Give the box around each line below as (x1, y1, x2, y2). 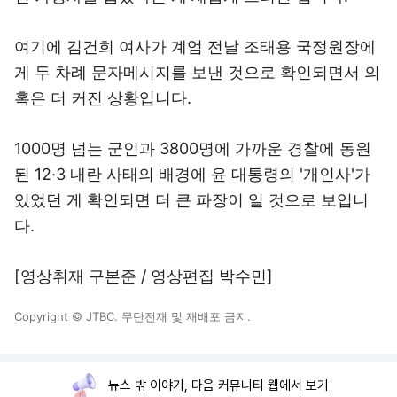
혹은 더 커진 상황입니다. (14, 89, 191, 107)
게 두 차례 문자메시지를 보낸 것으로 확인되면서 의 (14, 63, 380, 82)
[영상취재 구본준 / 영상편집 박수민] (14, 267, 273, 285)
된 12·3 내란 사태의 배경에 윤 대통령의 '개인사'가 (14, 165, 370, 183)
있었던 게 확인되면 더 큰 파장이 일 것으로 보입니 (14, 191, 369, 209)
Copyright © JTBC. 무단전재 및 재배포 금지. (14, 309, 251, 323)
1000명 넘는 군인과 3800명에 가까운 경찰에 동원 (14, 139, 371, 158)
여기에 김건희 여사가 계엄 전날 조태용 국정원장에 (14, 37, 376, 56)
